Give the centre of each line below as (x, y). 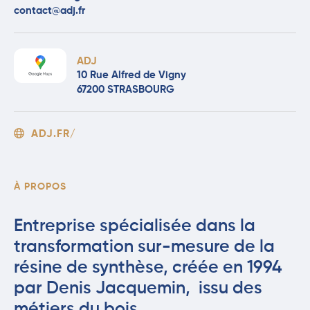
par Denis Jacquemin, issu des (138, 289)
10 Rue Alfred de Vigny (131, 75)
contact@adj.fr (49, 11)
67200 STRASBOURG (125, 89)
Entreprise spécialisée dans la (135, 227)
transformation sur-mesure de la (144, 248)
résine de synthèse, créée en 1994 (148, 268)
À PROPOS (40, 187)
